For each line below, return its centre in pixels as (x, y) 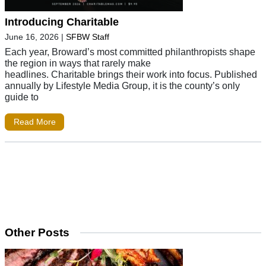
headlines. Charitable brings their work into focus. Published (131, 74)
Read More (34, 122)
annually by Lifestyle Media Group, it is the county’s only (122, 85)
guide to (22, 96)
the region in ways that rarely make (78, 63)
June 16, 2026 (32, 37)
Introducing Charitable (62, 22)
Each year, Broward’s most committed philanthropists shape (130, 51)
